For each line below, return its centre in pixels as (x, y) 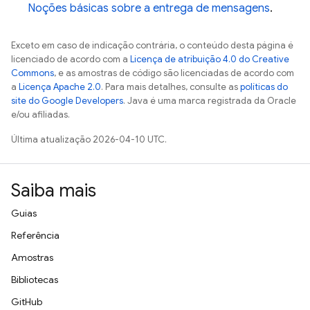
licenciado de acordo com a (71, 59)
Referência (35, 235)
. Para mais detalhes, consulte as (171, 87)
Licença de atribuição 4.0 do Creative (210, 59)
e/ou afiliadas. (40, 115)
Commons (33, 73)
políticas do (264, 87)
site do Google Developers (67, 101)
